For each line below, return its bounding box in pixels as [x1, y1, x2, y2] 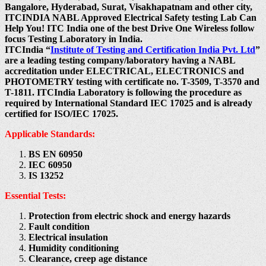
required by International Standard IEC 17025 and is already [5, 98, 252, 109]
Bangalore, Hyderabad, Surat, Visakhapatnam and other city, [5, 2, 252, 12]
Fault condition [28, 221, 90, 232]
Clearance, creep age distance [28, 254, 147, 264]
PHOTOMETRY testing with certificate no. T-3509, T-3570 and [5, 77, 259, 87]
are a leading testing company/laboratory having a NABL [5, 55, 235, 66]
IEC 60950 [28, 160, 72, 170]
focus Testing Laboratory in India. [5, 34, 142, 45]
